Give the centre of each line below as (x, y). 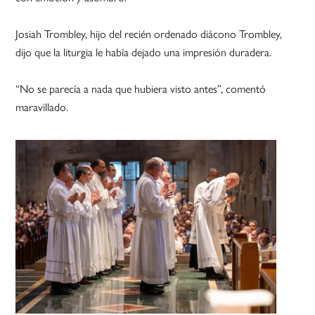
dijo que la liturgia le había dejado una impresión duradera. (144, 52)
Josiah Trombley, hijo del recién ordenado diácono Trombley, (149, 34)
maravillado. (42, 107)
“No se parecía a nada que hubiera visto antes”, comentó (141, 89)
